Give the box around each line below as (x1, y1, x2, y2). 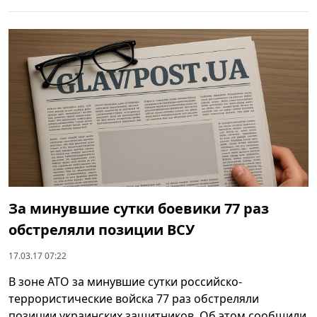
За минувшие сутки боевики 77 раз (8, 198, 269, 218)
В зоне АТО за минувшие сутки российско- (8, 273, 242, 289)
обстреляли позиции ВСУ (8, 219, 195, 239)
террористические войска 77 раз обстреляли (8, 290, 259, 306)
